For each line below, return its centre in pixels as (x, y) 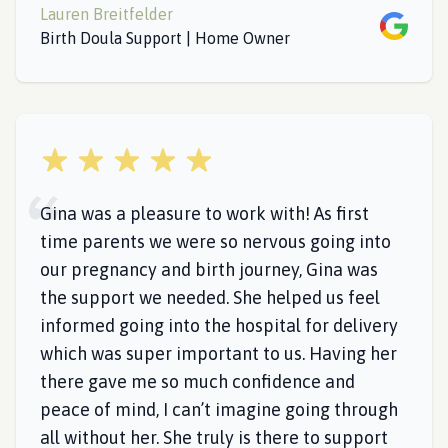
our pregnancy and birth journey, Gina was (209, 269)
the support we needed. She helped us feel (210, 297)
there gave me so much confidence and (197, 381)
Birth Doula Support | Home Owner (165, 38)
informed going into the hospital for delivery (219, 325)
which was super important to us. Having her (218, 353)
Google (404, 23)
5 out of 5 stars (92, 157)
